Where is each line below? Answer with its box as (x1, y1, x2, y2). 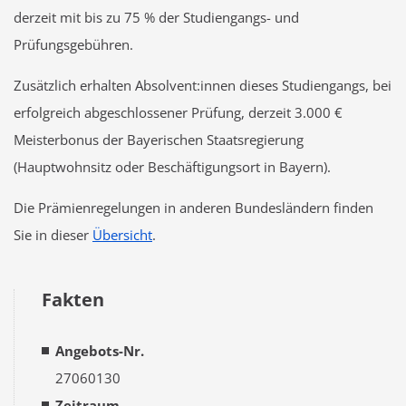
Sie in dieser (14, 226, 92, 245)
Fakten (42, 287, 104, 313)
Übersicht (92, 226, 152, 245)
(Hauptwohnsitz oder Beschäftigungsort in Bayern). (14, 158, 331, 177)
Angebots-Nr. (55, 342, 144, 361)
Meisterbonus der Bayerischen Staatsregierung (14, 130, 304, 150)
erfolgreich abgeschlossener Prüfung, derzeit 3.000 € (14, 103, 343, 122)
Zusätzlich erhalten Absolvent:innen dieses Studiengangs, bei (14, 76, 391, 95)
